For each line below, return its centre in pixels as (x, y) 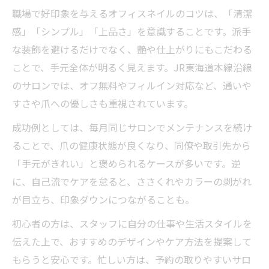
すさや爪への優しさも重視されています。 (103, 103)
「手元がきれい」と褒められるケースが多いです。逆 (126, 163)
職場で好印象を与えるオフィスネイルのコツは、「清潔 (132, 13)
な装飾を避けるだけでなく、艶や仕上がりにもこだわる (132, 49)
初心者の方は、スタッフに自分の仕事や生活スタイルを (132, 223)
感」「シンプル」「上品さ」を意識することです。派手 (131, 31)
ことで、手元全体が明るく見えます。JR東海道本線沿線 (132, 67)
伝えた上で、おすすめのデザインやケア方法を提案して (132, 241)
